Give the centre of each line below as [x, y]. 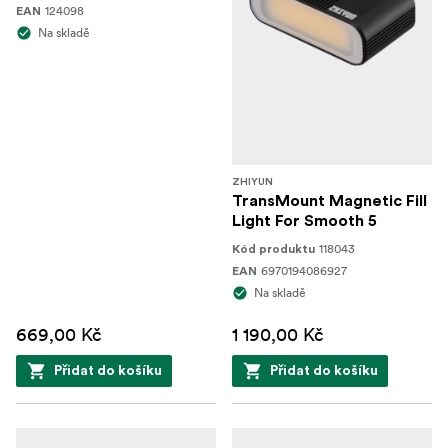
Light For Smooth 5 [304, 221]
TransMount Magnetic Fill [329, 201]
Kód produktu [273, 249]
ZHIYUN [252, 182]
